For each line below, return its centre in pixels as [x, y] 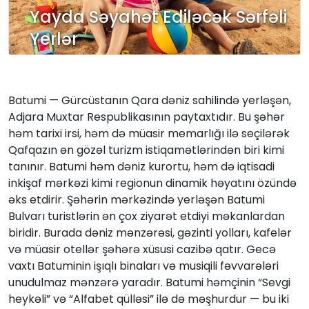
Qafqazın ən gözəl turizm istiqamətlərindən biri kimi [146, 150]
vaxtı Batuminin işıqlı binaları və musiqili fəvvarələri [143, 266]
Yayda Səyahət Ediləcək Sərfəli [158, 17]
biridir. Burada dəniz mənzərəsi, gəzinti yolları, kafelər [150, 232]
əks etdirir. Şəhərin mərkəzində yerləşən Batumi [137, 199]
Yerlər [54, 39]
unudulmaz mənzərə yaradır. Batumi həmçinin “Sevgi [149, 282]
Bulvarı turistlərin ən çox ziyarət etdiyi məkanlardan [147, 216]
